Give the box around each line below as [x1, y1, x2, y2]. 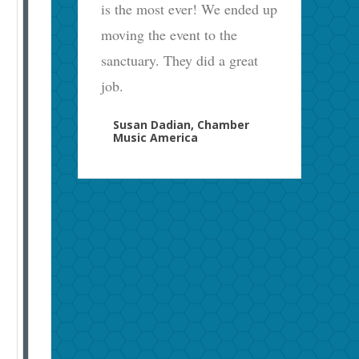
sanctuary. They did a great [101, 50, 259, 70]
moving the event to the [101, 24, 238, 44]
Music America [113, 129, 199, 145]
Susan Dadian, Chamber [113, 116, 250, 132]
